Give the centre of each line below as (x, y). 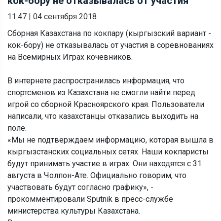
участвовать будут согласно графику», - (80, 187)
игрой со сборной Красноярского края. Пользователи (106, 104)
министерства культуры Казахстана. (74, 211)
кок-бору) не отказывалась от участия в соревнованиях (110, 45)
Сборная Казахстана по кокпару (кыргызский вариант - (109, 33)
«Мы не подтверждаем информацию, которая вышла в (110, 140)
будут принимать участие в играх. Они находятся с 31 (105, 163)
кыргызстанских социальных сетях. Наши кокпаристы (108, 151)
